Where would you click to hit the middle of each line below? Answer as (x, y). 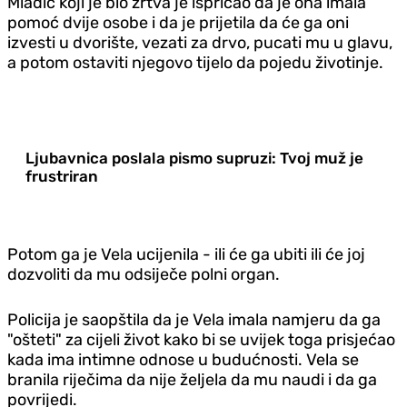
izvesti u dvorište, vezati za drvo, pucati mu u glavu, (200, 42)
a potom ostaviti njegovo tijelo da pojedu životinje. (195, 62)
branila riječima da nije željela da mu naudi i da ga (192, 379)
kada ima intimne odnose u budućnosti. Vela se (183, 359)
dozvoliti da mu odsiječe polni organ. (144, 274)
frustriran (62, 176)
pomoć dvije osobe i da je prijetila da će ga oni (178, 22)
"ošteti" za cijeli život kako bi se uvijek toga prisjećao (201, 339)
